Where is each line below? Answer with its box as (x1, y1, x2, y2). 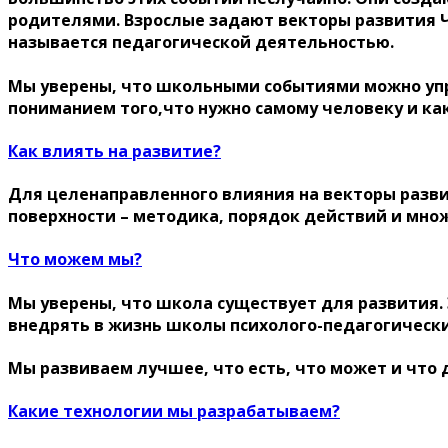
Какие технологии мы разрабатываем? (8, 400, 340, 423)
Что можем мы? (8, 248, 142, 271)
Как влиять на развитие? (8, 139, 221, 162)
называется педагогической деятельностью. (8, 31, 394, 54)
